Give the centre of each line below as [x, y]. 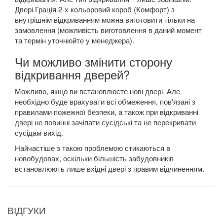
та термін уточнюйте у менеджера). [74, 40]
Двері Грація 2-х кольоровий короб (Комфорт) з [95, 9]
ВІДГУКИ [27, 211]
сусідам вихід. [39, 133]
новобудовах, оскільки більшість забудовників [94, 158]
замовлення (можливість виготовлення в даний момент [108, 30]
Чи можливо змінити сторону [93, 62]
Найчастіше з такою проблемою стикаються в [92, 148]
